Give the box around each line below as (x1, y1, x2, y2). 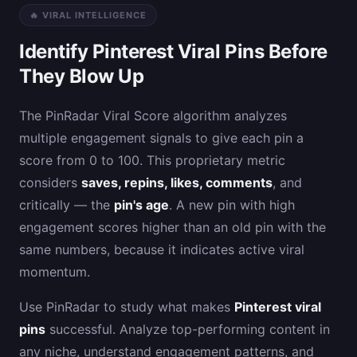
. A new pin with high (169, 196, 295, 213)
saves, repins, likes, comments (81, 174, 273, 190)
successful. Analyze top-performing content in (45, 320, 330, 337)
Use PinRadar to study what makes (19, 298, 234, 315)
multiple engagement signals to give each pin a (19, 129, 304, 146)
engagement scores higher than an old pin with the (19, 218, 326, 235)
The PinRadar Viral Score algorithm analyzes (19, 107, 287, 124)
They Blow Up (19, 64, 144, 88)
